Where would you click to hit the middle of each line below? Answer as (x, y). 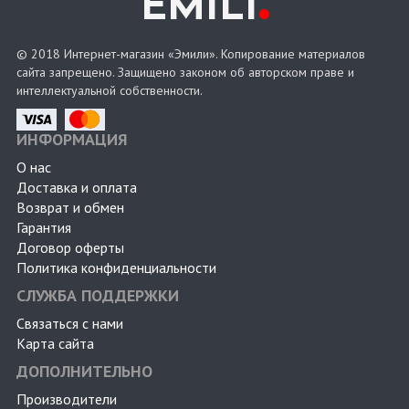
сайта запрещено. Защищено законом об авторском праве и (185, 73)
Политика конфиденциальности (116, 268)
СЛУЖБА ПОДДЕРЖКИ (98, 296)
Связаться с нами (70, 324)
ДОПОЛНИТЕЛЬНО (84, 372)
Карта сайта (55, 344)
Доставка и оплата (77, 188)
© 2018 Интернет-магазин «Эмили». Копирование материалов (191, 54)
